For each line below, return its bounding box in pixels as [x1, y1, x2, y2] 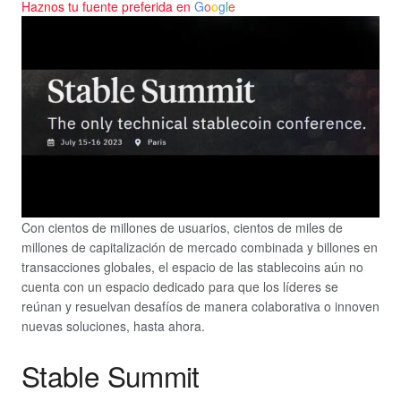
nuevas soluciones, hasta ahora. [21, 317, 205, 336]
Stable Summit [21, 354, 200, 396]
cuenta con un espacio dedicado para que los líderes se [21, 277, 338, 296]
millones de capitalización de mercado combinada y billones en [21, 238, 378, 257]
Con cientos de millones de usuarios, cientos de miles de [21, 218, 343, 237]
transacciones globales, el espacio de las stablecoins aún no [21, 258, 363, 277]
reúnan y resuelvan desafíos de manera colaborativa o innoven [21, 297, 380, 316]
